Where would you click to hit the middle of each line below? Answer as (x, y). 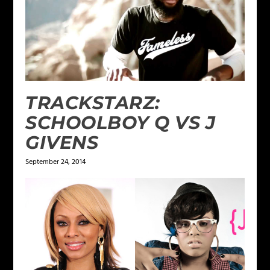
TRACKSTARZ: (93, 103)
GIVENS (62, 143)
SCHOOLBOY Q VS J (121, 123)
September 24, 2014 (56, 162)
